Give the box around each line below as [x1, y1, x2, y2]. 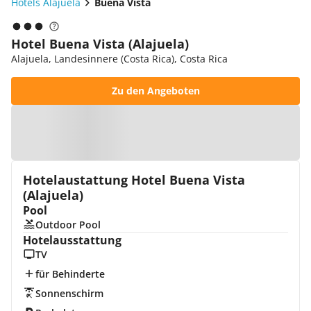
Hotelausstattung [23, 233, 121, 248]
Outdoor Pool [35, 218, 101, 231]
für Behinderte [35, 267, 105, 280]
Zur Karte [140, 126, 185, 139]
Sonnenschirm [35, 287, 103, 300]
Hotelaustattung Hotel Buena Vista [23, 171, 245, 188]
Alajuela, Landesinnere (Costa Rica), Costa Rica [11, 52, 228, 65]
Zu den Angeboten [111, 84, 200, 97]
